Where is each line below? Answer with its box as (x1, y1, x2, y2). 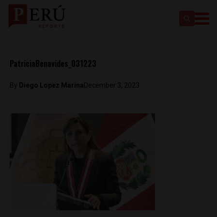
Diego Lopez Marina (19, 81, 84, 89)
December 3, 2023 (84, 81, 139, 89)
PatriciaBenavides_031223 (10, 58, 96, 69)
